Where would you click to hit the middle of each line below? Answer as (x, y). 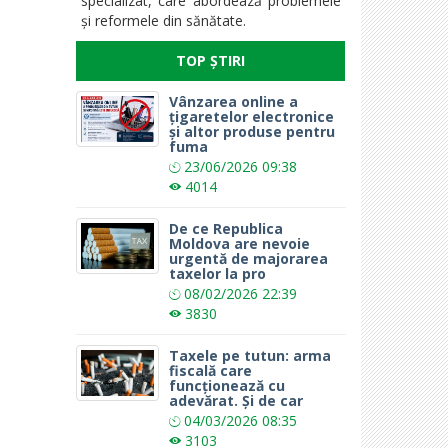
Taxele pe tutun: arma (250, 355)
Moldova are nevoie (240, 243)
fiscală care (211, 370)
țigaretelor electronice (252, 116)
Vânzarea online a (234, 101)
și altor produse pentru (252, 131)
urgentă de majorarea (249, 258)
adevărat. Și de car (236, 400)
